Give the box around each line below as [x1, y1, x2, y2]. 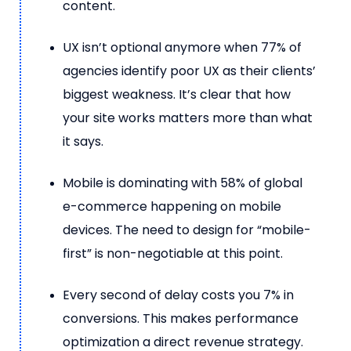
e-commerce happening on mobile [63, 197, 281, 215]
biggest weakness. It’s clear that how [63, 85, 291, 103]
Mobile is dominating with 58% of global [63, 173, 302, 192]
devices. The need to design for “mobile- [63, 220, 311, 239]
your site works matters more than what [63, 108, 313, 127]
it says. [63, 132, 103, 150]
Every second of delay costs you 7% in [63, 285, 294, 304]
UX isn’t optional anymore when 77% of [63, 38, 302, 56]
